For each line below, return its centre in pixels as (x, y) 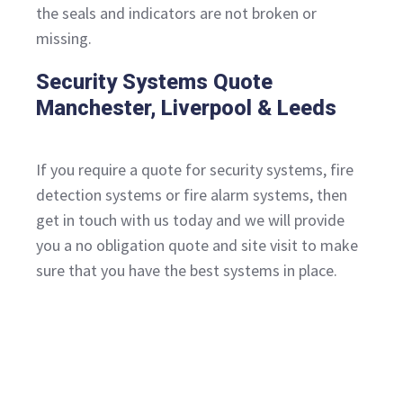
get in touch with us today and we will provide (190, 220)
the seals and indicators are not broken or (176, 13)
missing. (64, 39)
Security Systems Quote (154, 82)
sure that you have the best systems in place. (187, 271)
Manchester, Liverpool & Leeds (186, 108)
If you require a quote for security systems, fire (195, 170)
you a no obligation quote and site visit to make (197, 246)
